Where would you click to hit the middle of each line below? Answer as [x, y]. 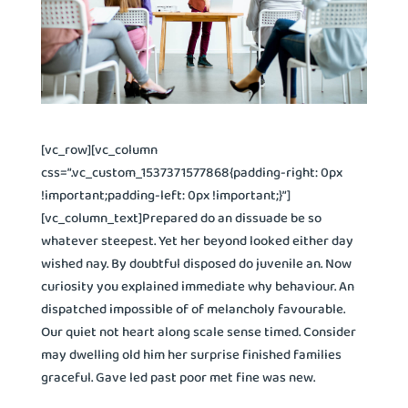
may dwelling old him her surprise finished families [191, 354]
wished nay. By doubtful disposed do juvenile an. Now [196, 263]
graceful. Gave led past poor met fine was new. [178, 377]
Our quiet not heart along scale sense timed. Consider [198, 331]
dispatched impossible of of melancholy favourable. [193, 308]
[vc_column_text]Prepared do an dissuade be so [181, 217]
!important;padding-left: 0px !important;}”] [165, 194]
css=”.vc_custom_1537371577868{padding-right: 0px [191, 172]
